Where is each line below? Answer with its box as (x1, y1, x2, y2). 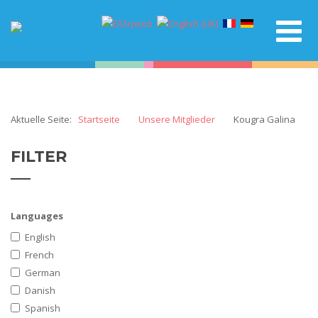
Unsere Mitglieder (138, 113, 215, 126)
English (25, 231, 55, 243)
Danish (25, 284, 55, 297)
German (25, 266, 60, 279)
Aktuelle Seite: (11, 113, 76, 126)
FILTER (11, 147, 67, 166)
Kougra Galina (234, 113, 295, 126)
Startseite (78, 113, 120, 126)
